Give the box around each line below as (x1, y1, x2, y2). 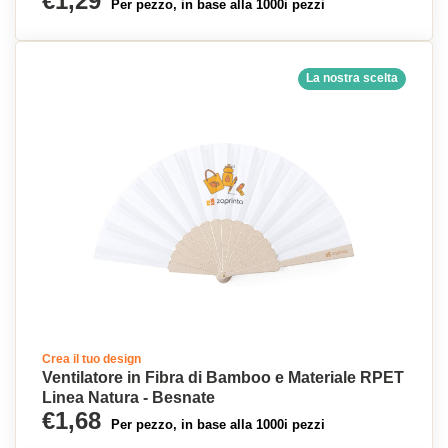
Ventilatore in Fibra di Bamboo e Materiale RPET (42, 369, 404, 386)
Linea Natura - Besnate (42, 389, 215, 406)
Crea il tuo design (42, 352, 141, 366)
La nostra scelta (306, 71, 398, 85)
